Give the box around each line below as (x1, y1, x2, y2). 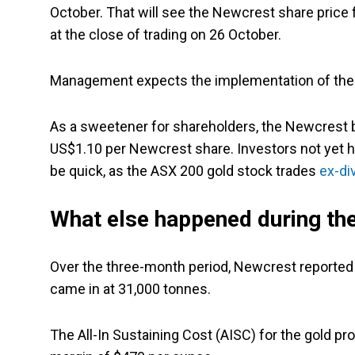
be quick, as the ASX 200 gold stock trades (50, 162, 319, 180)
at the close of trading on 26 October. (50, 26, 281, 44)
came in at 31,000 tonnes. (50, 281, 211, 298)
